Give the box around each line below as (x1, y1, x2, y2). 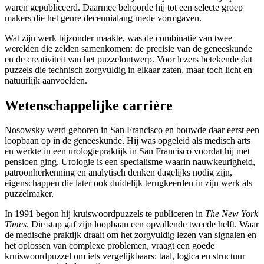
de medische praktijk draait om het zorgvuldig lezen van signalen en (5, 230, 256, 240)
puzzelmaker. (5, 189, 54, 199)
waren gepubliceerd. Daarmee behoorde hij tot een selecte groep (5, 2, 243, 12)
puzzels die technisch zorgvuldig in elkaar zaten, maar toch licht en (5, 64, 252, 75)
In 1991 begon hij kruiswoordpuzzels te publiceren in (5, 209, 205, 219)
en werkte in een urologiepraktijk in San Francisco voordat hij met (5, 146, 250, 157)
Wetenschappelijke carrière (5, 97, 173, 113)
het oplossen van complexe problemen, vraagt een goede (5, 240, 214, 251)
